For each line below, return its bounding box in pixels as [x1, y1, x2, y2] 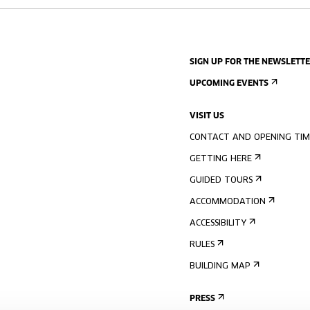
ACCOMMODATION [190, 198, 266, 206]
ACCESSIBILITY [190, 219, 246, 228]
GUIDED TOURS [190, 176, 253, 185]
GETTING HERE [190, 155, 252, 163]
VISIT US [190, 112, 224, 120]
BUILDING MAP [190, 262, 250, 271]
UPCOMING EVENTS [190, 80, 268, 88]
